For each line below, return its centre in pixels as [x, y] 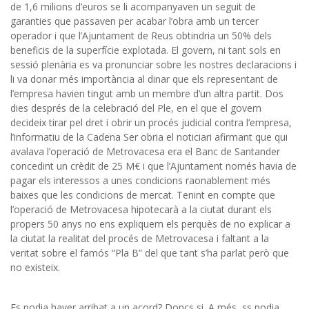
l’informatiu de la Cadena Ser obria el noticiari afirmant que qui [149, 137]
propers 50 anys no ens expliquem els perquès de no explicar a [150, 223]
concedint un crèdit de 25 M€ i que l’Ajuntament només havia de [153, 166]
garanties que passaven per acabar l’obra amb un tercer [134, 21]
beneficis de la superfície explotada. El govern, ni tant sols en [146, 50]
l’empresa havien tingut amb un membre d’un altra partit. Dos [147, 93]
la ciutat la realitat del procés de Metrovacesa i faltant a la [140, 238]
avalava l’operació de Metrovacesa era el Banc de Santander [145, 151]
